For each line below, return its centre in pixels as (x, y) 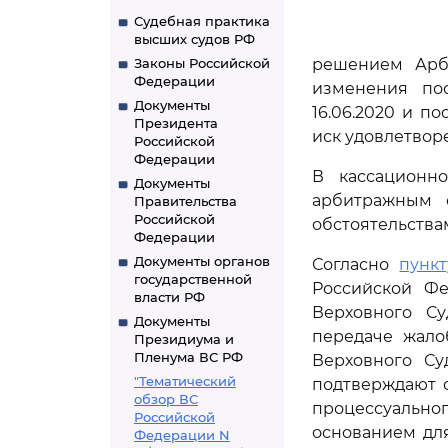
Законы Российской (202, 63)
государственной (193, 279)
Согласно (356, 264)
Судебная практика (202, 21)
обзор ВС (166, 399)
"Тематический (185, 381)
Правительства (185, 201)
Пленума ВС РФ (188, 357)
